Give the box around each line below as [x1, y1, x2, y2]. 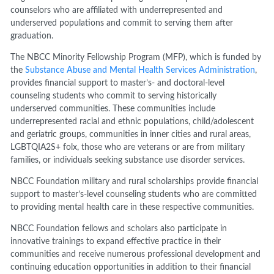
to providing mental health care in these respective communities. [10, 203, 254, 212]
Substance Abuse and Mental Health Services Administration [25, 66, 256, 75]
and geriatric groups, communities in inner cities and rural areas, [10, 130, 251, 139]
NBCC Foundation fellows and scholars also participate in [10, 224, 228, 234]
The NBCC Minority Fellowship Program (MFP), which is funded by [10, 53, 262, 62]
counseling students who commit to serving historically [10, 92, 217, 101]
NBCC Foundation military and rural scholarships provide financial [10, 177, 259, 187]
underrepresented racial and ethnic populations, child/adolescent [10, 117, 254, 127]
